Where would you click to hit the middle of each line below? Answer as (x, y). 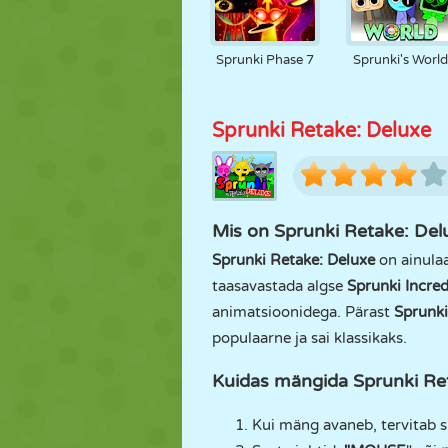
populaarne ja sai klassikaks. (309, 338)
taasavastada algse (279, 286)
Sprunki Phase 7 (264, 60)
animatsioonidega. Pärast (303, 312)
